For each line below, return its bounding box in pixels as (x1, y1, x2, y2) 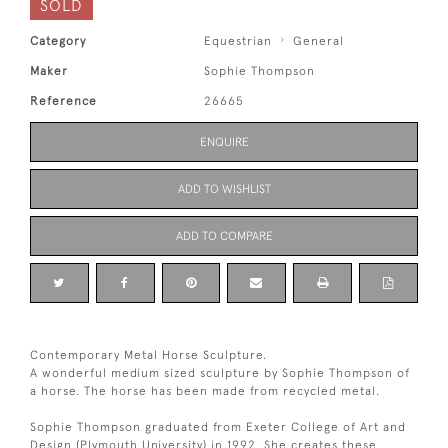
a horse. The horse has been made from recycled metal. (30, 384, 380, 399)
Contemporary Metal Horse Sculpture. (30, 348, 267, 363)
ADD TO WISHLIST (177, 182, 271, 197)
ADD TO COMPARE (175, 229, 273, 244)
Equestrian (204, 34, 273, 49)
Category (30, 34, 86, 49)
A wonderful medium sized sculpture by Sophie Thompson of (30, 366, 410, 381)
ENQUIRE (199, 135, 249, 150)
